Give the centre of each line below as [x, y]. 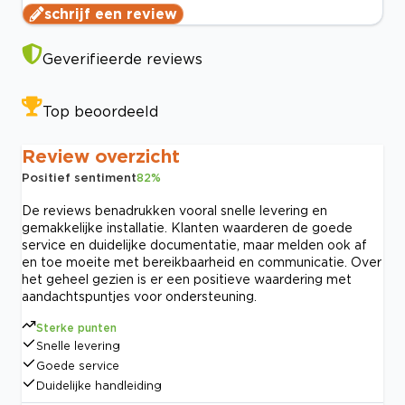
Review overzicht [101, 156]
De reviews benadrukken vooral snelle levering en [174, 211]
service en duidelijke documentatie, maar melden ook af [194, 245]
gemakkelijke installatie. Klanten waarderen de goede [187, 228]
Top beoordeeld [100, 112]
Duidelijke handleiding [99, 386]
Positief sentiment [79, 178]
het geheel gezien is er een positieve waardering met [187, 279]
